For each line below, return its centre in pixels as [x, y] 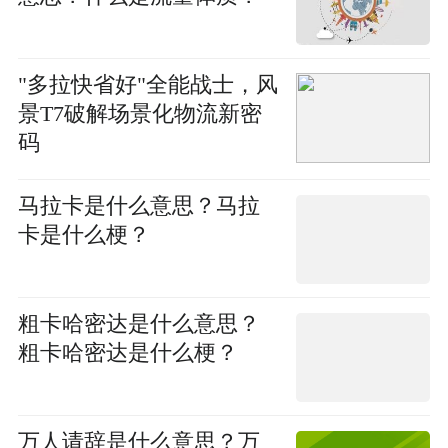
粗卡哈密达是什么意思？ [138, 324]
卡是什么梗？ [83, 235]
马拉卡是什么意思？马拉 [138, 206]
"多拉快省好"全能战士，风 [147, 84]
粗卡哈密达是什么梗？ [127, 353]
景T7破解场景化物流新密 [139, 113]
